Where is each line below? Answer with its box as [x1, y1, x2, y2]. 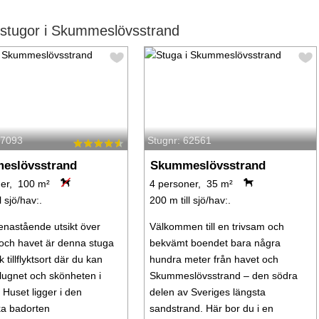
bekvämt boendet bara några [149, 237, 281, 249]
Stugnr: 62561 [147, 135, 211, 147]
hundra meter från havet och [149, 253, 278, 266]
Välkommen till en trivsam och [149, 221, 284, 233]
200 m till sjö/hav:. [149, 194, 231, 206]
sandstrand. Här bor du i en [149, 303, 273, 315]
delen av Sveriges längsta [149, 286, 266, 298]
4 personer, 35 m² [149, 178, 233, 190]
